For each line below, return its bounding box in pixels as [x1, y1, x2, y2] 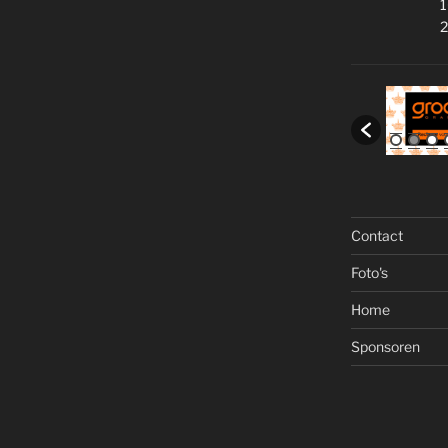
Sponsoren [350, 338, 420, 356]
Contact [350, 227, 403, 245]
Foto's [350, 264, 388, 282]
